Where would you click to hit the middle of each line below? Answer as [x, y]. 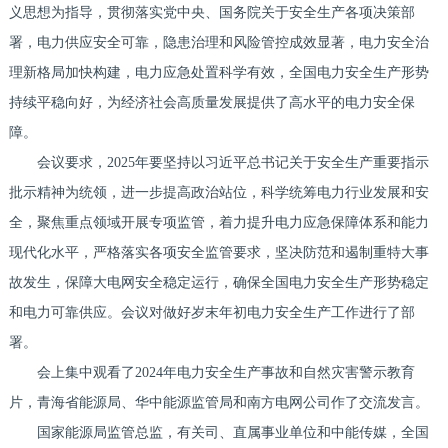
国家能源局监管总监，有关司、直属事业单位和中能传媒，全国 [218, 433]
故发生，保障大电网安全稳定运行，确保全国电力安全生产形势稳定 [218, 283]
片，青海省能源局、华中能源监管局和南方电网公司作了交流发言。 [218, 403]
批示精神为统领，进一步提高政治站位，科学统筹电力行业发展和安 [218, 193]
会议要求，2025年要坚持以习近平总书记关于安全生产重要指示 [218, 163]
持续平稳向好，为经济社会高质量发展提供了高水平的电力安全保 [211, 103]
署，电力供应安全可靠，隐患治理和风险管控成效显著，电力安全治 [218, 43]
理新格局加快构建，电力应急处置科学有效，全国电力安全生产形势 [218, 73]
